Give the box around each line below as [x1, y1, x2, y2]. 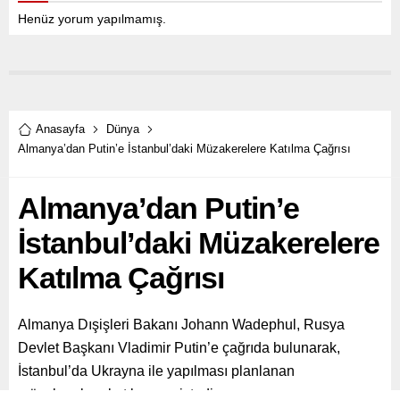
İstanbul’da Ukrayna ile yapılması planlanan [18, 363, 295, 379]
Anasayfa [36, 122, 85, 137]
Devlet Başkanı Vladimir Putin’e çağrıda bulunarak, [18, 340, 340, 356]
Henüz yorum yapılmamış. [18, 12, 166, 27]
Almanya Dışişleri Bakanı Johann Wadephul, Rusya [18, 317, 345, 333]
